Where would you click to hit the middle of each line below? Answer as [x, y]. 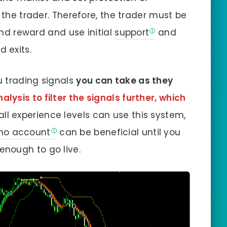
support [132, 32]
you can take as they [125, 80]
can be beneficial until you [119, 132]
